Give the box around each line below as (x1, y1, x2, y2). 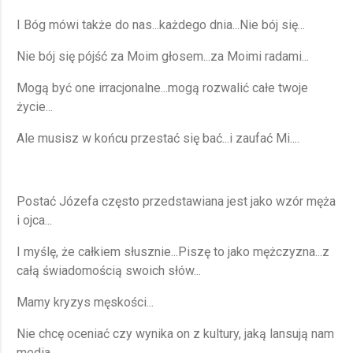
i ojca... (17, 213, 52, 229)
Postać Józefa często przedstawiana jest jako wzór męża (17, 194, 336, 210)
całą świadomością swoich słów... (17, 263, 201, 279)
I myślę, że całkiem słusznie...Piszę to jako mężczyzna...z (17, 244, 329, 260)
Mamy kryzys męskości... (17, 295, 154, 310)
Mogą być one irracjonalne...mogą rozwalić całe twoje (17, 80, 308, 96)
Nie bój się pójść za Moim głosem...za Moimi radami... (17, 49, 309, 65)
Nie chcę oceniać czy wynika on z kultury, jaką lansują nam (17, 326, 334, 342)
